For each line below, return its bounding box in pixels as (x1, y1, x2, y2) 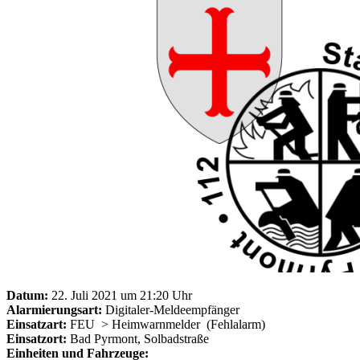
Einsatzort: (6, 331, 67, 346)
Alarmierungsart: (6, 302, 102, 317)
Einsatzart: (6, 317, 67, 331)
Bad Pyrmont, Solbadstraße (67, 331, 209, 346)
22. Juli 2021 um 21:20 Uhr (48, 288, 192, 302)
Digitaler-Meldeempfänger (102, 302, 239, 317)
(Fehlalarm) (203, 317, 265, 331)
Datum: (6, 288, 48, 302)
